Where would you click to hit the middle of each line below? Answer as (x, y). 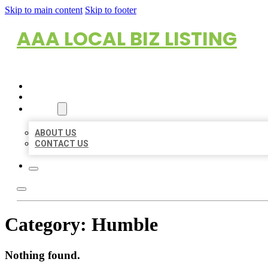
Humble (125, 225)
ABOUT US (56, 133)
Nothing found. (42, 255)
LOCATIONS (52, 97)
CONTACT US (62, 144)
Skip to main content (44, 10)
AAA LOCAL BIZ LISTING (127, 39)
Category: (48, 225)
